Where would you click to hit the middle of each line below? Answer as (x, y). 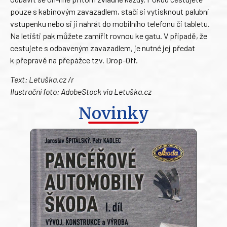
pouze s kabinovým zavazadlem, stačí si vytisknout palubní (109, 11)
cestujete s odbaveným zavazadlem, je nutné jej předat (103, 48)
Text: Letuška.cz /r (42, 80)
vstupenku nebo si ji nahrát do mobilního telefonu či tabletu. (110, 23)
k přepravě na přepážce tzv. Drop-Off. (74, 60)
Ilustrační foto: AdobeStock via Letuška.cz (81, 92)
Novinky (113, 113)
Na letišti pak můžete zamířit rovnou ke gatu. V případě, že (109, 35)
